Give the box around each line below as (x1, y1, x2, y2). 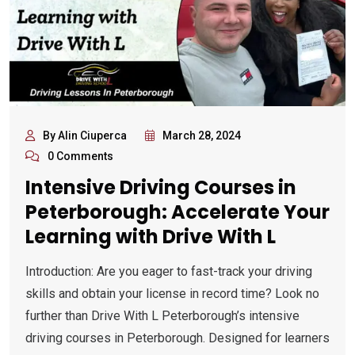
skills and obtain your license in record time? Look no (25, 286, 319, 302)
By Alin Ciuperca (43, 129, 127, 143)
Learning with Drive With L (25, 223, 276, 250)
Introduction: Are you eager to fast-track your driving (25, 264, 312, 280)
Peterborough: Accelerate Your (25, 199, 330, 226)
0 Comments (48, 150, 113, 163)
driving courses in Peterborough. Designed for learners (25, 330, 330, 346)
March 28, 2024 (162, 129, 241, 143)
